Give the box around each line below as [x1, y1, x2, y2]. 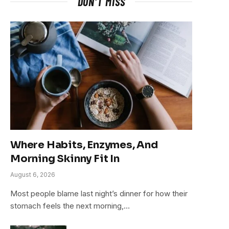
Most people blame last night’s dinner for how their [10, 188, 188, 198]
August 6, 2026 [10, 170, 55, 178]
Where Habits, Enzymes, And [10, 138, 158, 151]
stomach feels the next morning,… [10, 200, 130, 211]
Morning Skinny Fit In [10, 152, 120, 165]
